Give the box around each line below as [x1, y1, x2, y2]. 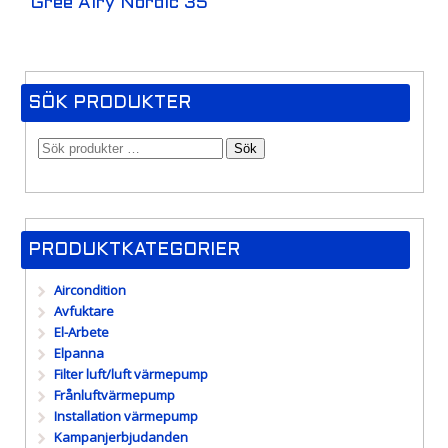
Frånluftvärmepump [54, 386, 176, 405]
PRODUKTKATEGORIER [27, 242, 240, 260]
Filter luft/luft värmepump [54, 365, 209, 384]
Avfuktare [54, 302, 115, 321]
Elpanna [54, 344, 105, 363]
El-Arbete [54, 323, 110, 342]
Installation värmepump [54, 407, 199, 426]
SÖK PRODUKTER [27, 94, 191, 112]
